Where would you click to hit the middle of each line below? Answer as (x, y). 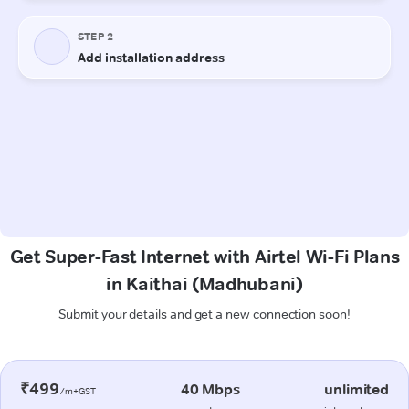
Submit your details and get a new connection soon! (204, 314)
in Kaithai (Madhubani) (204, 283)
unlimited (357, 389)
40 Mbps (210, 389)
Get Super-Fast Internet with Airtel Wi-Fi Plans (204, 256)
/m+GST (78, 391)
